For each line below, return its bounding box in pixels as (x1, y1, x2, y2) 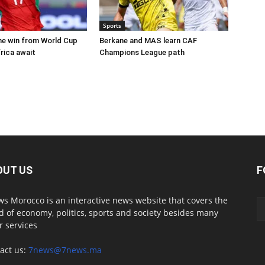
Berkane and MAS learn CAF (99, 36, 197, 45)
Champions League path (99, 48, 185, 57)
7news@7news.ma (28, 244, 102, 256)
